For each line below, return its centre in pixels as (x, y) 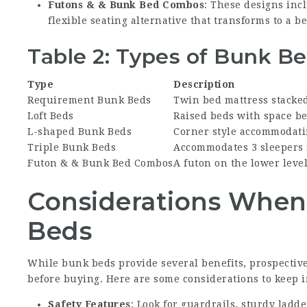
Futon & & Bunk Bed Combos (100, 163)
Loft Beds (51, 116)
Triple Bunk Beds (72, 147)
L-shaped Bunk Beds (80, 132)
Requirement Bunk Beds (89, 100)
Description (204, 84)
